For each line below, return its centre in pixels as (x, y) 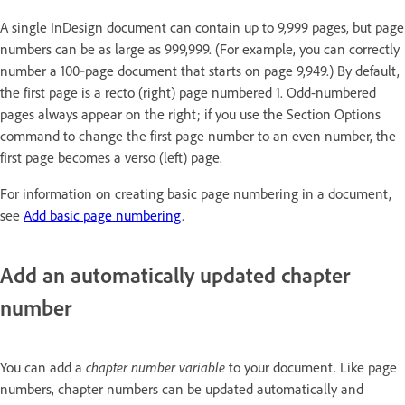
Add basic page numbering (103, 215)
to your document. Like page (311, 367)
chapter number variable (155, 367)
